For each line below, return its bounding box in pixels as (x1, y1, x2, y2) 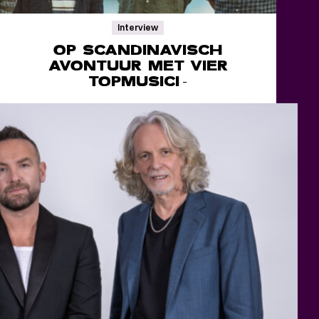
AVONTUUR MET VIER (48, 56, 229, 75)
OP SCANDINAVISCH (53, 41, 223, 59)
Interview (117, 22, 159, 33)
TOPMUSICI (88, 72, 180, 90)
